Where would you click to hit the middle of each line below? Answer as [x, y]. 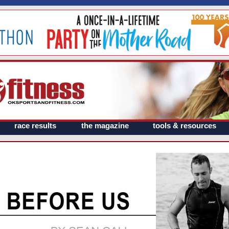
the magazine [105, 126]
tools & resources [185, 126]
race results [35, 126]
